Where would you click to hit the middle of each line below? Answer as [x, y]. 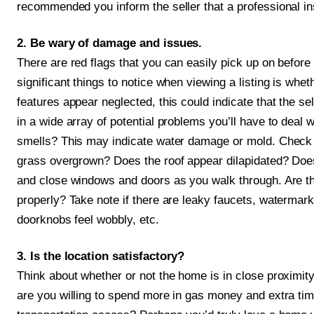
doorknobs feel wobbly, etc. [88, 220]
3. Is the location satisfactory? [101, 257]
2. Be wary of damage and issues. [110, 43]
